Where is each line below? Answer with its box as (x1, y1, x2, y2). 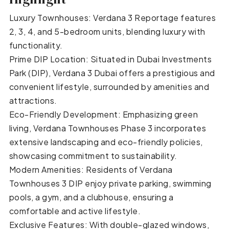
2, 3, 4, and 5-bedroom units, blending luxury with (9, 26, 205, 37)
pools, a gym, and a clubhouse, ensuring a (9, 192, 174, 203)
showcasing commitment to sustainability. (9, 150, 177, 162)
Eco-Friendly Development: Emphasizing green (9, 109, 198, 120)
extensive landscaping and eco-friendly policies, (9, 136, 203, 148)
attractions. (9, 95, 57, 106)
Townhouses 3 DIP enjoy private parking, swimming (9, 178, 212, 189)
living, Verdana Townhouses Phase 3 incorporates (9, 123, 207, 134)
